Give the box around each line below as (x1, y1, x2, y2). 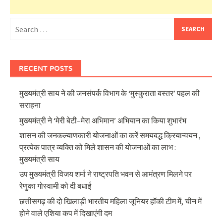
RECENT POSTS (19, 63, 72, 73)
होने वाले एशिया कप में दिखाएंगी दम (19, 208, 112, 218)
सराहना (19, 100, 41, 111)
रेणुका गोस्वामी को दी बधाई (19, 181, 92, 191)
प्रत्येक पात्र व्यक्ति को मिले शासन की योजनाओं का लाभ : (19, 142, 176, 152)
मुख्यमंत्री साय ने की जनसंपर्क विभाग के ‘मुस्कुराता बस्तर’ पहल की (19, 88, 200, 99)
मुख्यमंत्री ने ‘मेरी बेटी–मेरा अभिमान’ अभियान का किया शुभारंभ (19, 115, 187, 125)
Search (9, 18, 32, 29)
